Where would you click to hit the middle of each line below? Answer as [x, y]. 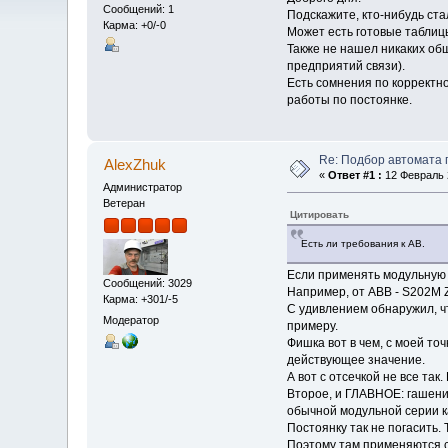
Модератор [131, 320]
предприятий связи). [345, 66]
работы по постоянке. [349, 100]
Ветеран [124, 202]
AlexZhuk [134, 164]
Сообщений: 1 [139, 9]
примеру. [312, 325]
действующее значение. [355, 359]
